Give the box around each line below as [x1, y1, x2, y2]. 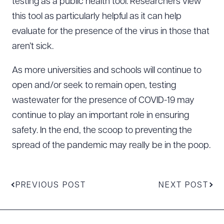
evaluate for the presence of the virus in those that [12, 27, 209, 36]
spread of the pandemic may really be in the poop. [12, 141, 210, 150]
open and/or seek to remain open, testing [12, 81, 176, 90]
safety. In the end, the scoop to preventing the [12, 126, 192, 135]
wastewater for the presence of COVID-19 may [12, 96, 194, 105]
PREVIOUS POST [15, 181, 86, 189]
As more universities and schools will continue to [12, 66, 201, 75]
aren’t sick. [12, 42, 53, 51]
